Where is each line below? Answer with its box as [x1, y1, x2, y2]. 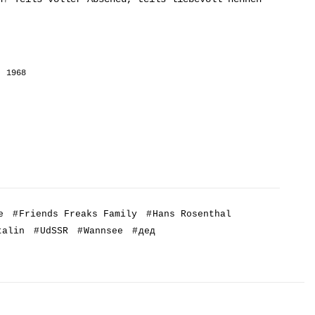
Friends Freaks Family [19, 208, 137, 219]
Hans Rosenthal [153, 208, 231, 219]
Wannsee [84, 225, 123, 236]
